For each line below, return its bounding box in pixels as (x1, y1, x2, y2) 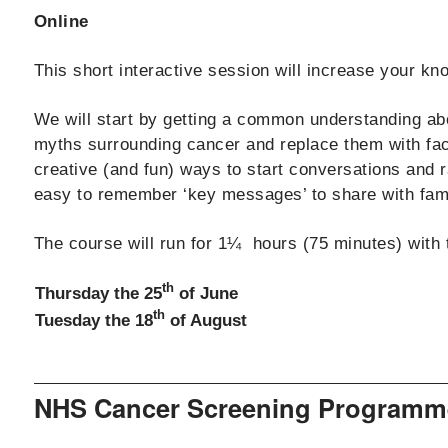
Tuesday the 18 (34, 310, 153, 330)
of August (164, 310, 247, 330)
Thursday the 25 (34, 283, 162, 303)
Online (33, 11, 89, 31)
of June (173, 283, 238, 303)
